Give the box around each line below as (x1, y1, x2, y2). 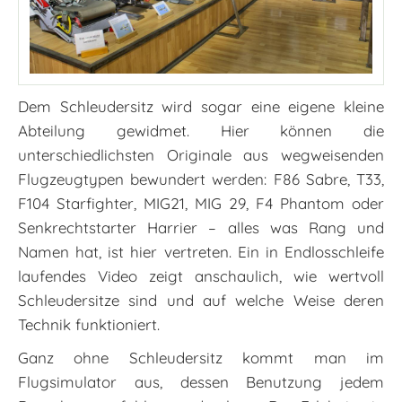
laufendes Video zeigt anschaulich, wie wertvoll (18, 266, 384, 285)
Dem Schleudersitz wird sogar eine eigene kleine (18, 96, 384, 116)
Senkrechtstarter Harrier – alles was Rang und (18, 217, 384, 237)
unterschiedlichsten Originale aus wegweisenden (18, 144, 384, 164)
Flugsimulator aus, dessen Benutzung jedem (18, 371, 384, 391)
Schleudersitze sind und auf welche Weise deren (18, 290, 384, 310)
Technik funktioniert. (18, 314, 160, 334)
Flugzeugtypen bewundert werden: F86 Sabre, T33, (18, 169, 384, 188)
